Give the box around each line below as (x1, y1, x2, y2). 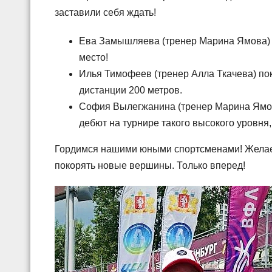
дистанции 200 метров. (79, 84, 182, 95)
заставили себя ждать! (55, 7, 156, 18)
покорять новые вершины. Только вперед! (55, 160, 245, 171)
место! (79, 52, 108, 63)
